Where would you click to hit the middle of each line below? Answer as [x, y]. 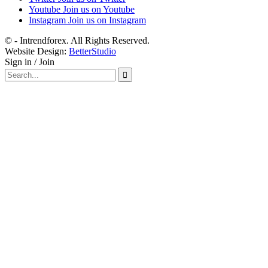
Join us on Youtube [99, 10]
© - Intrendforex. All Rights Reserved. [77, 41]
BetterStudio [92, 51]
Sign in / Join [30, 62]
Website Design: [37, 51]
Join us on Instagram [107, 20]
